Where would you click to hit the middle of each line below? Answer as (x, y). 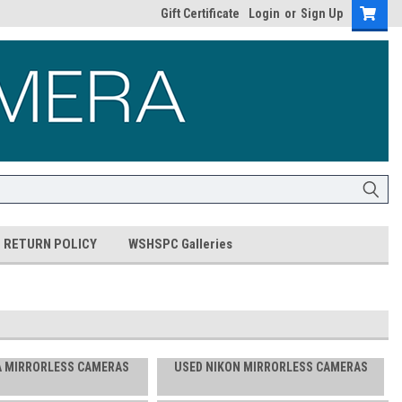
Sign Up (322, 13)
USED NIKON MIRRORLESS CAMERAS (271, 367)
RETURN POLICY (50, 244)
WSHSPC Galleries (180, 244)
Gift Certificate (200, 13)
